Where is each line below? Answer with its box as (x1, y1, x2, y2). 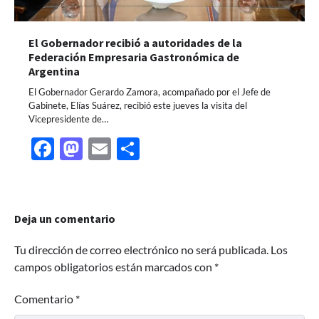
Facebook (54, 134, 152, 162)
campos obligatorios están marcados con (14, 259, 214, 273)
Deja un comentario (14, 211, 115, 226)
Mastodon (83, 134, 184, 162)
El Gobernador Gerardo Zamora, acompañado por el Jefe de (28, 85, 271, 98)
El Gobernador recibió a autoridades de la (28, 35, 242, 50)
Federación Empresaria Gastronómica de (28, 49, 239, 64)
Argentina (28, 63, 80, 78)
